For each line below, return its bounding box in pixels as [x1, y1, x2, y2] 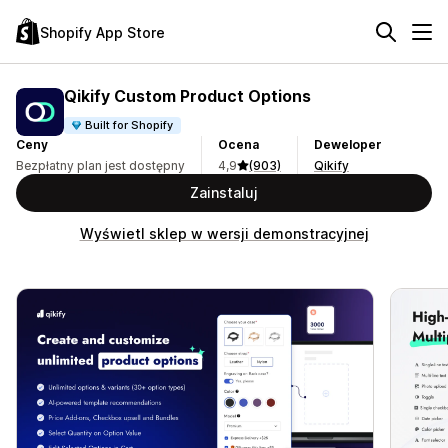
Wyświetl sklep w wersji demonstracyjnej [79, 225, 369, 242]
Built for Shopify [85, 117, 174, 132]
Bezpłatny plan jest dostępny [16, 158, 185, 173]
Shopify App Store [40, 23, 165, 41]
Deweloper [314, 137, 382, 152]
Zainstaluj [190, 184, 258, 201]
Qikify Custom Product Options [64, 85, 311, 106]
